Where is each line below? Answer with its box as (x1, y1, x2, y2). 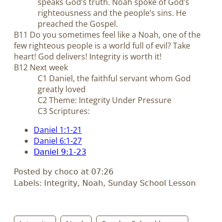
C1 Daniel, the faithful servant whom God (38, 73, 191, 84)
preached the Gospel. (38, 18, 118, 30)
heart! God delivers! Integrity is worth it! (14, 51, 162, 62)
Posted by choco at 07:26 (14, 166, 113, 176)
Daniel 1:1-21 (34, 124, 82, 136)
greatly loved (38, 84, 86, 95)
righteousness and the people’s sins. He (38, 7, 186, 19)
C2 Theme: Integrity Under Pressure (38, 95, 171, 106)
